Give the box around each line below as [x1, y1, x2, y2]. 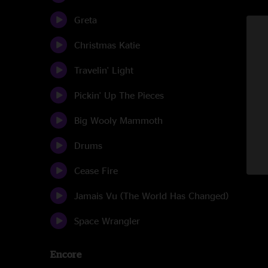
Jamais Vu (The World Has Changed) [74, 190, 229, 201]
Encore [50, 249, 82, 260]
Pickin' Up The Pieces [74, 90, 164, 100]
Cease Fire [74, 165, 118, 176]
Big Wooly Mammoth [74, 115, 163, 126]
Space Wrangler [74, 215, 140, 226]
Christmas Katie [74, 39, 140, 50]
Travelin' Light [74, 65, 133, 75]
